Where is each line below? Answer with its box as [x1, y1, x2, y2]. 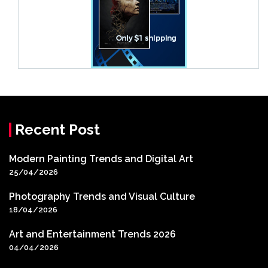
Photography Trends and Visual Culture [9, 191, 195, 203]
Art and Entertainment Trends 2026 [9, 229, 176, 240]
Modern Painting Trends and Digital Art [9, 153, 193, 165]
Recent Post [15, 121, 100, 139]
